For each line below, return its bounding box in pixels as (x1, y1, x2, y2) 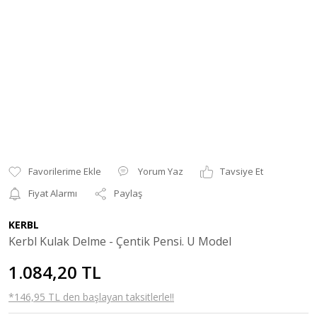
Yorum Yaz (138, 165, 183, 178)
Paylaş (114, 187, 142, 200)
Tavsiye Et (220, 165, 263, 178)
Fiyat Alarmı (28, 187, 77, 200)
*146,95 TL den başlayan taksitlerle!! (8, 290, 174, 304)
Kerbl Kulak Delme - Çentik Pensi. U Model (8, 234, 231, 249)
